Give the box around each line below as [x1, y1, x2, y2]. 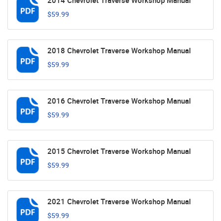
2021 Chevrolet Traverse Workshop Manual [47, 196, 191, 207]
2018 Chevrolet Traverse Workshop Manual [47, 45, 191, 56]
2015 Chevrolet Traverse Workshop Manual [47, 146, 191, 156]
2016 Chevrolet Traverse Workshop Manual [47, 96, 191, 106]
